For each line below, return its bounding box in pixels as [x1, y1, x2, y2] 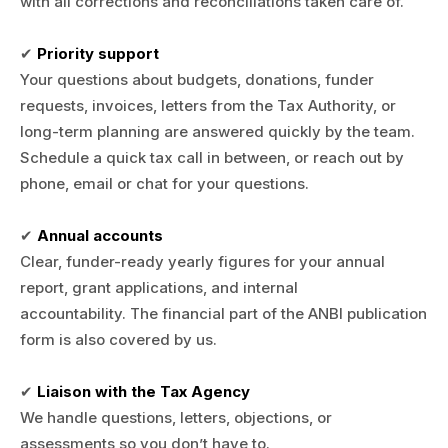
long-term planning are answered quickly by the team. [20, 122, 415, 141]
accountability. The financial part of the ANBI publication [20, 304, 427, 323]
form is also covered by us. [20, 330, 217, 349]
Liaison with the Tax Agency [37, 382, 250, 401]
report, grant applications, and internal [20, 278, 298, 297]
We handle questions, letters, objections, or [20, 408, 332, 427]
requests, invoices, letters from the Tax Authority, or [20, 96, 396, 115]
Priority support [37, 44, 159, 63]
